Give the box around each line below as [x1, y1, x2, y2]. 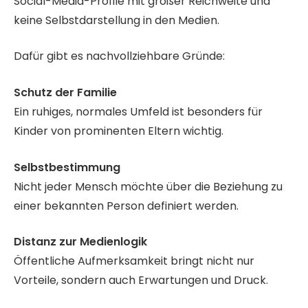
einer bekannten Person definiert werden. [14, 197, 239, 214]
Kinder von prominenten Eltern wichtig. [14, 122, 223, 139]
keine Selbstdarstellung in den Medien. [14, 12, 219, 28]
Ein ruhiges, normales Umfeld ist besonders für [14, 103, 263, 120]
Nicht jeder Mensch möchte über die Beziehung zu [14, 178, 283, 195]
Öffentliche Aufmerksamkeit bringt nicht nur [14, 253, 254, 269]
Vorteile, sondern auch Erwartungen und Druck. [14, 272, 268, 289]
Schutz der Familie [14, 84, 117, 100]
